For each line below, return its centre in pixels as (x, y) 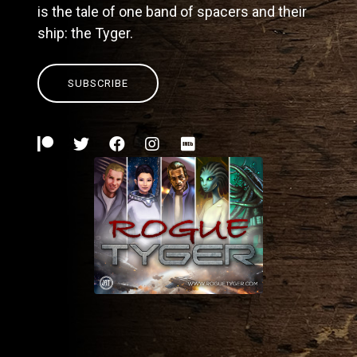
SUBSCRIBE (98, 83)
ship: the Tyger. (86, 33)
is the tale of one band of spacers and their (173, 12)
